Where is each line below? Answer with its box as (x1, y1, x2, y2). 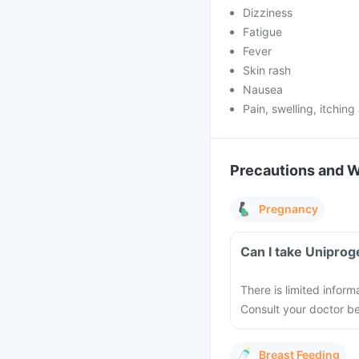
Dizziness (243, 6, 292, 19)
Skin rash (243, 63, 291, 77)
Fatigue (243, 25, 282, 38)
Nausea (243, 83, 283, 96)
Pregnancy (259, 202, 318, 216)
